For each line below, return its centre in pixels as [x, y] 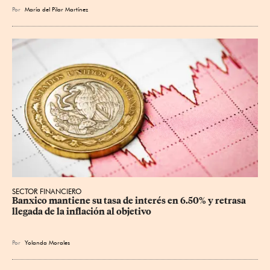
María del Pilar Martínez [56, 9]
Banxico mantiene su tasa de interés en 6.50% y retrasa [130, 200]
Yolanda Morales [47, 242]
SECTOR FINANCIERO [47, 191]
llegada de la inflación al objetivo [82, 211]
